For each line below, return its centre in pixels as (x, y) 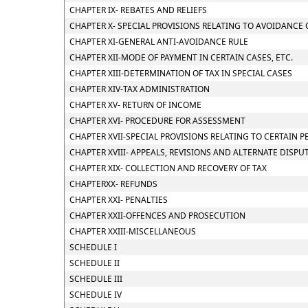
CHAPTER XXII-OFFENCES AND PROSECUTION (157, 216)
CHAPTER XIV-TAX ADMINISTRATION (140, 89)
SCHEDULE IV (96, 295)
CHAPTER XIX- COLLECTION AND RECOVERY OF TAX (168, 168)
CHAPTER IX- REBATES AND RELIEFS (138, 10)
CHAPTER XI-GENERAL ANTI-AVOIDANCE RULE (159, 42)
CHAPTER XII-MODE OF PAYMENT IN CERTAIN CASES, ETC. (181, 57)
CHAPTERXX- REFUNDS (113, 184)
